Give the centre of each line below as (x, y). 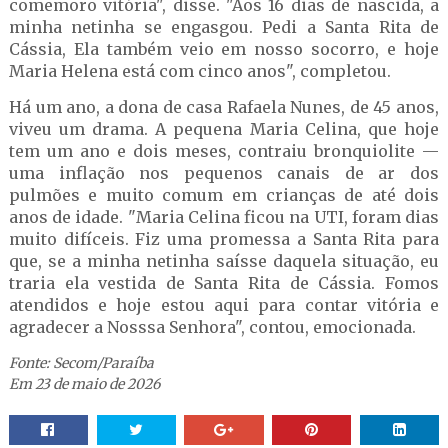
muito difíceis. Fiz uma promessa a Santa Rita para (224, 239)
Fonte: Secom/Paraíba (81, 363)
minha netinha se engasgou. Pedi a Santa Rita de (224, 27)
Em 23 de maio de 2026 (84, 384)
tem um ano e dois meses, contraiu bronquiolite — (224, 151)
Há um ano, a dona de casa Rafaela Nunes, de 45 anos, (224, 107)
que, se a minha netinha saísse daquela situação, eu (224, 261)
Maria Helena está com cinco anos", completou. (201, 71)
